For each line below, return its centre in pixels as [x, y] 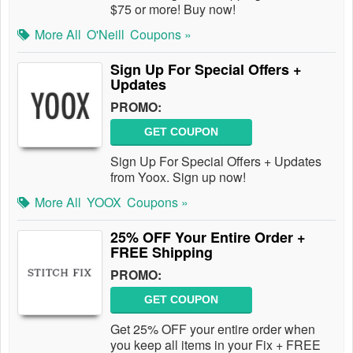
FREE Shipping [162, 252]
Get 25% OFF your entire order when [213, 329]
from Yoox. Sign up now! [178, 177]
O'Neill [106, 34]
